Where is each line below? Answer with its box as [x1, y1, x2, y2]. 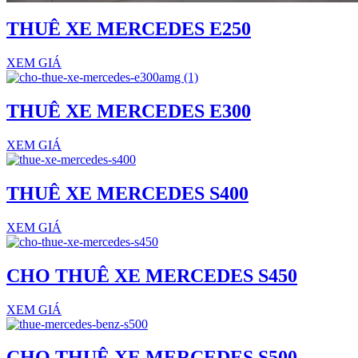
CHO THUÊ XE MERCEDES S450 [6, 265, 297, 286]
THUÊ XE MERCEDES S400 [6, 182, 249, 204]
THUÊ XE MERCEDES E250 [6, 18, 251, 40]
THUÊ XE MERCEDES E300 [6, 101, 251, 122]
